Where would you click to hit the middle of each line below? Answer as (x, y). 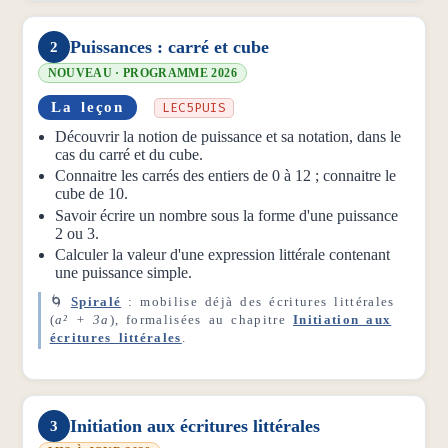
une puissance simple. (124, 273)
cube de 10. (92, 194)
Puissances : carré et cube (169, 46)
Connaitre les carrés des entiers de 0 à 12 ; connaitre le (226, 176)
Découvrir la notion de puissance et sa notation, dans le (228, 136)
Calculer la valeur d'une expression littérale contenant (223, 255)
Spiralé (96, 302)
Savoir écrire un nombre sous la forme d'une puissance (227, 215)
